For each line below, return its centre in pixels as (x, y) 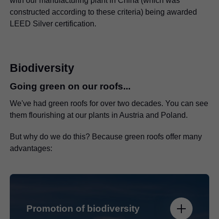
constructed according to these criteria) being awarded (103, 12)
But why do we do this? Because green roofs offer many (106, 136)
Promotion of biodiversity (83, 209)
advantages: (31, 148)
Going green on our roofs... (70, 86)
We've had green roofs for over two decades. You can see (109, 103)
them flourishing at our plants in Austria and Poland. (99, 115)
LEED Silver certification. (53, 23)
